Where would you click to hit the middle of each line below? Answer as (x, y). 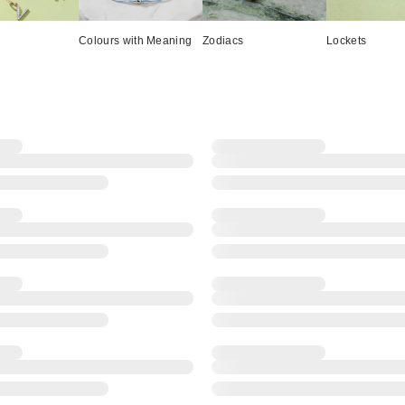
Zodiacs (223, 40)
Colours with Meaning (136, 40)
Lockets (347, 40)
